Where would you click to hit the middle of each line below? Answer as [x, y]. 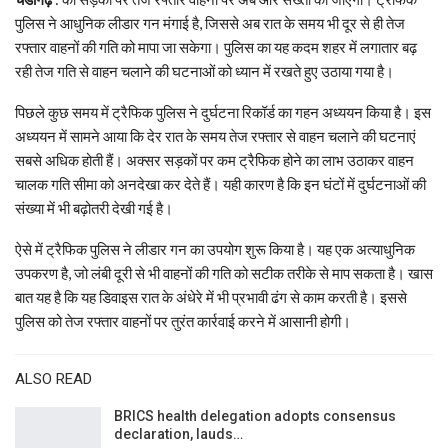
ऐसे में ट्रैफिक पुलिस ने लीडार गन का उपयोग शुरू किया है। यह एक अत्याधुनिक [215, 249]
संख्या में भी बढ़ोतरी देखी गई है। [94, 208]
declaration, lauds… [178, 434]
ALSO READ [53, 379]
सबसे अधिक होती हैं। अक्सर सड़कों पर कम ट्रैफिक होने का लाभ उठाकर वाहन [214, 160]
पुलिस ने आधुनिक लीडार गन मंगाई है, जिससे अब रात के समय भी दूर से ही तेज [210, 23]
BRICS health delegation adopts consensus [255, 416]
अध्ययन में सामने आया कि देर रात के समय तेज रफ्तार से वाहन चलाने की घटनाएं [215, 136]
